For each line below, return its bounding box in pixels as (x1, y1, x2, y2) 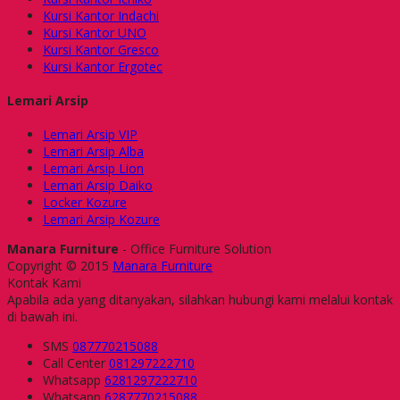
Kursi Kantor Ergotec (43, 58, 162, 76)
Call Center (43, 354, 109, 371)
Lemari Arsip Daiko (43, 176, 153, 194)
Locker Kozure (43, 193, 127, 211)
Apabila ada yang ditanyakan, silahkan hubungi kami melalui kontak (7, 290, 393, 308)
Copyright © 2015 (7, 256, 112, 274)
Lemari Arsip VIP (43, 125, 137, 143)
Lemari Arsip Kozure (43, 210, 160, 228)
